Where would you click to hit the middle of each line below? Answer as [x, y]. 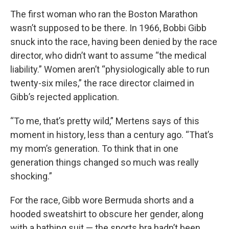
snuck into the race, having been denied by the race [114, 42]
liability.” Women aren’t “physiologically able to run [110, 69]
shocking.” [31, 176]
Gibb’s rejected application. [65, 97]
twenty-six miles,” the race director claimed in [102, 83]
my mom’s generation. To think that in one [94, 148]
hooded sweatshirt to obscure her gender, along [107, 214]
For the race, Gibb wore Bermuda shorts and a [102, 200]
